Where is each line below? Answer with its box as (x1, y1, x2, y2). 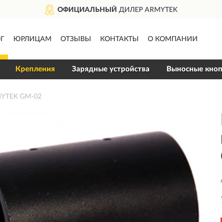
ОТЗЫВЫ (60, 36, 91, 43)
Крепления (15, 65, 55, 73)
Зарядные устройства (71, 65, 150, 73)
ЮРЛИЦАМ (13, 36, 52, 43)
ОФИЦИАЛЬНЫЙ (57, 6, 117, 13)
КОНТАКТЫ (100, 36, 139, 43)
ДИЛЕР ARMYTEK (116, 6, 177, 13)
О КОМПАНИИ (147, 36, 198, 43)
